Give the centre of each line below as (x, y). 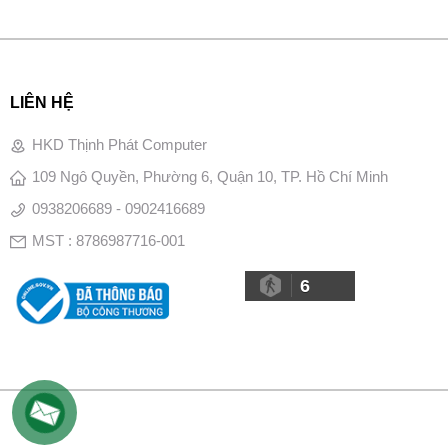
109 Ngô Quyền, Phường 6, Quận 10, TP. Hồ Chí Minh (209, 176)
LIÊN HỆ (41, 102)
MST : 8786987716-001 (108, 240)
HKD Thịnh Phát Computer (119, 144)
